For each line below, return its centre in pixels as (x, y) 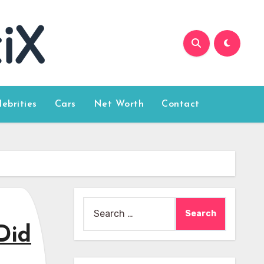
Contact (181, 104)
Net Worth (119, 104)
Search (98, 204)
